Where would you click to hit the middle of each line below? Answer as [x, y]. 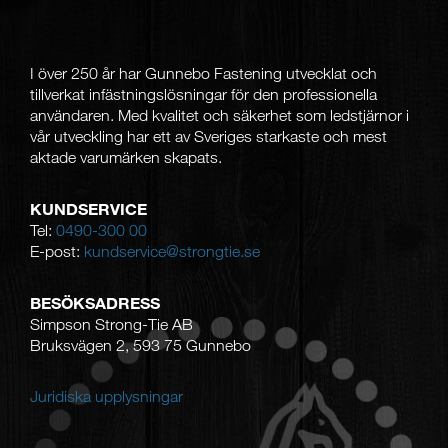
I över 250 [64, 72]
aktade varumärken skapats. [126, 156]
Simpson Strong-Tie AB [111, 323]
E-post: [57, 250]
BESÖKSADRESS [95, 302]
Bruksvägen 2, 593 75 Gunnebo [140, 344]
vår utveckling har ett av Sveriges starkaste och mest [208, 135]
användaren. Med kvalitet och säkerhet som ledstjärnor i [219, 114]
